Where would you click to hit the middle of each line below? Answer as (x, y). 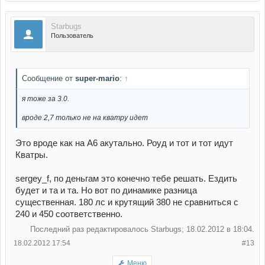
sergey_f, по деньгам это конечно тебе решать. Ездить (126, 179)
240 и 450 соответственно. (69, 214)
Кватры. (32, 155)
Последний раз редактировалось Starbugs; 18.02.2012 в (132, 230)
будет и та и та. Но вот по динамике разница (106, 191)
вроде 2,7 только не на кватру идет (85, 118)
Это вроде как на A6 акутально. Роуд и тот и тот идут (124, 143)
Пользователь (72, 35)
